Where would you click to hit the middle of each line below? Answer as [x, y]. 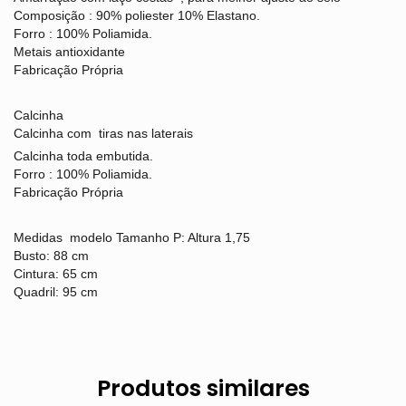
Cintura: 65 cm [58, 274]
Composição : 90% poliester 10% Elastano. [137, 15]
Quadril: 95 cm [56, 292]
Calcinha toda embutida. [83, 156]
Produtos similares [203, 388]
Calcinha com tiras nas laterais [103, 133]
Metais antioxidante [71, 52]
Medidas [42, 237]
